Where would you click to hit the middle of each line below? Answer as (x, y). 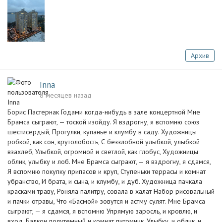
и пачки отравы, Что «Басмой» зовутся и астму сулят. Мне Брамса (106, 201)
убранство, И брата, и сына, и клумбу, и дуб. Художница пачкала (105, 181)
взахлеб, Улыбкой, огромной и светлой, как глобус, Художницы (103, 152)
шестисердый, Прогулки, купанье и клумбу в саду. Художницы (102, 132)
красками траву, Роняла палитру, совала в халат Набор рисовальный (111, 191)
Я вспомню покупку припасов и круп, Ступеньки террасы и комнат (107, 171)
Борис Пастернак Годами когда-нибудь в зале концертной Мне (104, 112)
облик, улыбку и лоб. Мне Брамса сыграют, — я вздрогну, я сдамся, (109, 162)
